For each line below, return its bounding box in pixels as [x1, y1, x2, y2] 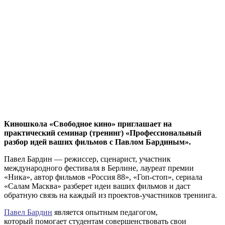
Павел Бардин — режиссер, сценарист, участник [4, 154, 171, 163]
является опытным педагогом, [52, 207, 158, 216]
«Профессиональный [126, 128, 201, 137]
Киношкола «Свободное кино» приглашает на [4, 119, 172, 128]
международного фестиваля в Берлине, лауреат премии [4, 163, 194, 172]
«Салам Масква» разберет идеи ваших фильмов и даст [4, 181, 190, 190]
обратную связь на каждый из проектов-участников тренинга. [4, 190, 217, 199]
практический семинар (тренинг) [4, 128, 126, 137]
